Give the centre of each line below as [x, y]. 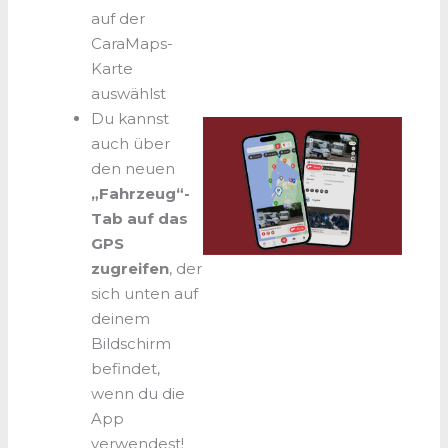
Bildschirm [130, 344]
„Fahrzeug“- [140, 194]
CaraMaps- [131, 44]
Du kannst [129, 119]
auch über [130, 144]
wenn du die [137, 394]
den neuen [132, 169]
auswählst [130, 94]
